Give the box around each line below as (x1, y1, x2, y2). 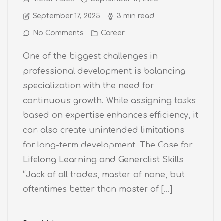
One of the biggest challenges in (23, 51, 158, 61)
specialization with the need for (23, 81, 154, 90)
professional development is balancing (23, 66, 185, 75)
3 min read (117, 12, 154, 20)
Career (101, 29, 125, 37)
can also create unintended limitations (23, 125, 184, 135)
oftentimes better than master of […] (23, 184, 172, 194)
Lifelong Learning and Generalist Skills (23, 155, 183, 164)
